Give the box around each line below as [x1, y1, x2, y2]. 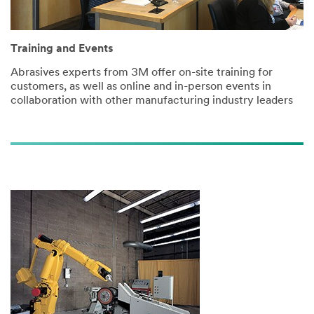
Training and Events [11, 43, 114, 55]
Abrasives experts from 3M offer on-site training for [11, 67, 273, 79]
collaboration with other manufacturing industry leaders [11, 95, 293, 107]
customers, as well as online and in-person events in [11, 81, 271, 93]
